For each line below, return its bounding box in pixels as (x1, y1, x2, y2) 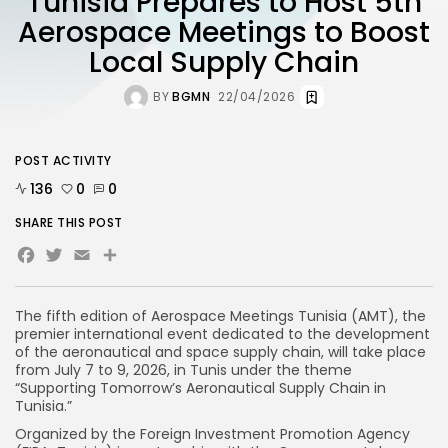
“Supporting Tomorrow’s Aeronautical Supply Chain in (15, 377, 386, 398)
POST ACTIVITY (15, 151, 112, 169)
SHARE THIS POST (15, 213, 123, 231)
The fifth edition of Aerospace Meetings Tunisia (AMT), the (15, 305, 426, 326)
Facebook (15, 236, 167, 282)
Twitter (43, 236, 148, 282)
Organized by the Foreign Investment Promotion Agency (15, 423, 410, 444)
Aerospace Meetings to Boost (18, 12, 430, 52)
